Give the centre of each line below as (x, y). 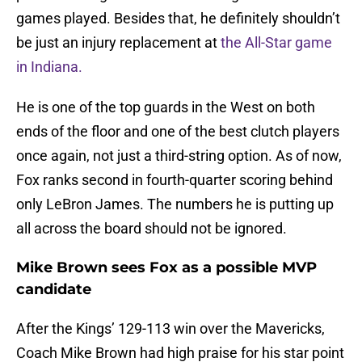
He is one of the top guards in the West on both (166, 107)
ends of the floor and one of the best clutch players (178, 132)
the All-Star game (276, 43)
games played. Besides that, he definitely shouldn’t (178, 19)
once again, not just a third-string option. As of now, (179, 156)
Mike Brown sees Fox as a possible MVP (166, 268)
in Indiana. (51, 67)
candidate (54, 290)
